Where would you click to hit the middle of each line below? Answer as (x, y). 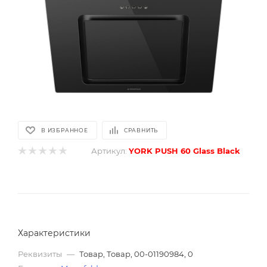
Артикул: (109, 151)
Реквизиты (41, 254)
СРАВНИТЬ (141, 130)
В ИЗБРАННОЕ (65, 130)
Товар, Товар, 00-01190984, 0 (136, 254)
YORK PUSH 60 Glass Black (184, 151)
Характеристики (54, 233)
